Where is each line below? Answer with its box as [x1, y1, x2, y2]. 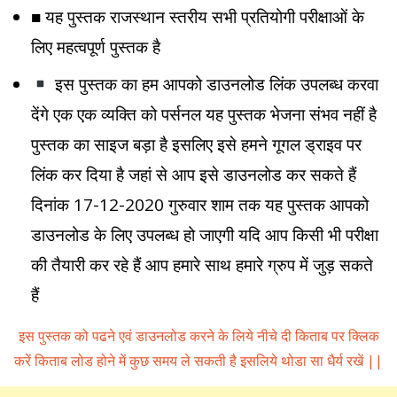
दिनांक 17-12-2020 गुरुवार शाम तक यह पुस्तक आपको [31, 193, 369, 216]
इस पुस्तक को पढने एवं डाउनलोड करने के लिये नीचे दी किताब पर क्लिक [18, 326, 379, 346]
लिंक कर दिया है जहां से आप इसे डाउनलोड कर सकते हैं [31, 163, 356, 186]
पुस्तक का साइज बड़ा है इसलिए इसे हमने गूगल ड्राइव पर [31, 133, 362, 156]
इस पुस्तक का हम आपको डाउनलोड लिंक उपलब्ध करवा [50, 73, 378, 96]
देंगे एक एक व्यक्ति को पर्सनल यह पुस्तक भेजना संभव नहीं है [31, 103, 377, 126]
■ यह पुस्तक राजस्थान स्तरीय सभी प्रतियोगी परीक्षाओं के [31, 5, 364, 28]
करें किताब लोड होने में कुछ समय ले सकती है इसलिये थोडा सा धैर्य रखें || [14, 351, 383, 370]
